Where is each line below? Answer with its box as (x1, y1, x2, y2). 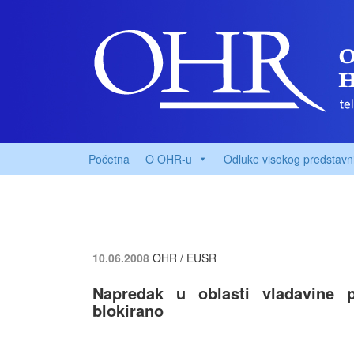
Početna (88, 151, 130, 167)
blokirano (92, 299, 164, 322)
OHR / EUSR (153, 250, 217, 265)
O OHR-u (145, 151, 192, 167)
